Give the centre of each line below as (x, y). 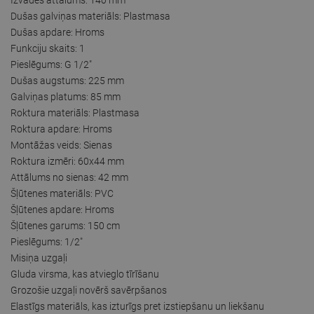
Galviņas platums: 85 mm (66, 96)
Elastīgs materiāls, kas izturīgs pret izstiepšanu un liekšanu (137, 306)
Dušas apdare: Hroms (57, 32)
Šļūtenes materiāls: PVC (62, 193)
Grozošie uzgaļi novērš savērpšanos (89, 290)
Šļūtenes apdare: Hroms (62, 209)
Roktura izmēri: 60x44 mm (67, 161)
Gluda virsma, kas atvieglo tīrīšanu (85, 274)
